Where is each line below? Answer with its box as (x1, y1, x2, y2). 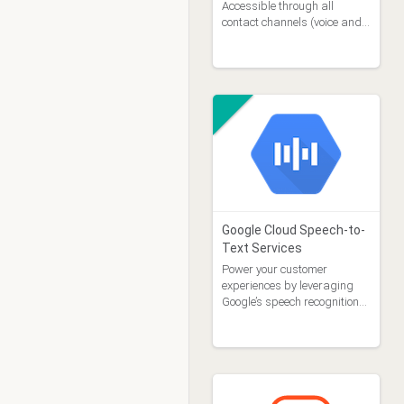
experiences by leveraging (221, 279, 353, 292)
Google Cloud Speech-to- (221, 223, 365, 237)
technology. (221, 311, 277, 325)
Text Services (221, 241, 302, 255)
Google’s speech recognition (221, 295, 359, 308)
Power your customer (221, 262, 327, 276)
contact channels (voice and (221, 15, 362, 29)
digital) (221, 32, 259, 45)
